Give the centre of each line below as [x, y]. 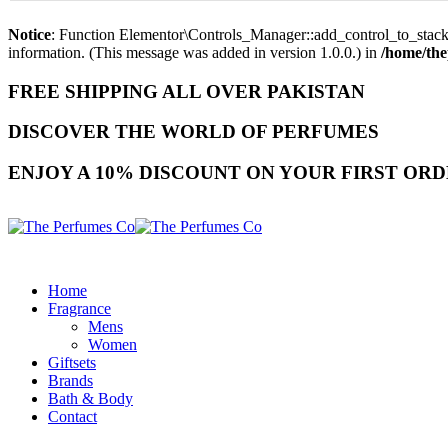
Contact [72, 416]
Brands [70, 380]
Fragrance [79, 308]
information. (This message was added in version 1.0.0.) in [194, 52]
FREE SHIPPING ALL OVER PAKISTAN [186, 91]
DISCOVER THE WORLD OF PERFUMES [193, 132]
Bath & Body [90, 398]
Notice [29, 34]
